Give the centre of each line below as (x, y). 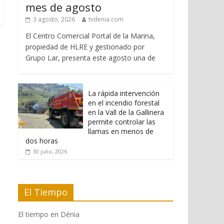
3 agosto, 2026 (54, 19)
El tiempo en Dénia (49, 214)
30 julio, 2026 (50, 151)
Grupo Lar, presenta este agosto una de (90, 57)
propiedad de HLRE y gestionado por (85, 46)
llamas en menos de (121, 131)
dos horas (42, 140)
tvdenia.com (106, 19)
